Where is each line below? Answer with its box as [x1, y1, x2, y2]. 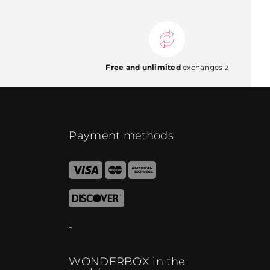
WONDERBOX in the [69, 254, 186, 268]
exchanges [180, 63, 225, 72]
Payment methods [69, 128, 174, 142]
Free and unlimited [105, 63, 181, 72]
